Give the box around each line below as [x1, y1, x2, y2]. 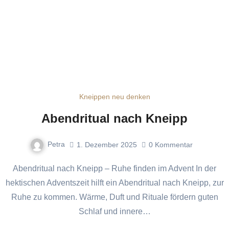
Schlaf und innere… [78, 207, 151, 216]
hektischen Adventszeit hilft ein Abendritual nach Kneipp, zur [5, 178, 224, 188]
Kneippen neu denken [79, 93, 150, 101]
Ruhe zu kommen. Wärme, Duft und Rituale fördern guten [11, 193, 218, 202]
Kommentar [155, 140, 193, 149]
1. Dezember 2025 [77, 140, 137, 149]
